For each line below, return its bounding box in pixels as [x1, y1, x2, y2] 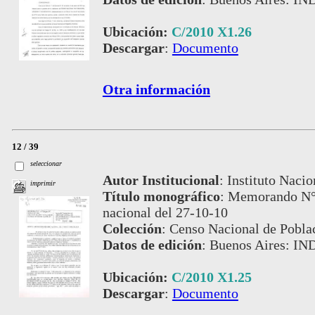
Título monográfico [102, 188, 220, 205]
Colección [102, 221, 162, 237]
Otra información [102, 82, 210, 98]
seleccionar [30, 160, 63, 168]
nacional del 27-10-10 [102, 205, 228, 221]
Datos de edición [102, 237, 202, 253]
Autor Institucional [102, 172, 219, 188]
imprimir [30, 179, 56, 187]
